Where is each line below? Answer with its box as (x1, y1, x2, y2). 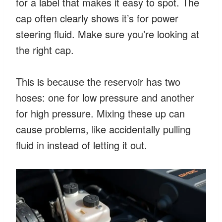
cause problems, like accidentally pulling (16, 121, 191, 136)
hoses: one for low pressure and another (16, 90, 194, 105)
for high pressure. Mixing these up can (16, 106, 185, 120)
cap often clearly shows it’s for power (16, 10, 178, 25)
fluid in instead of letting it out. (16, 137, 147, 152)
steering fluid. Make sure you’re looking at (16, 26, 199, 41)
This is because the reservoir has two (16, 74, 180, 89)
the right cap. (16, 42, 74, 57)
